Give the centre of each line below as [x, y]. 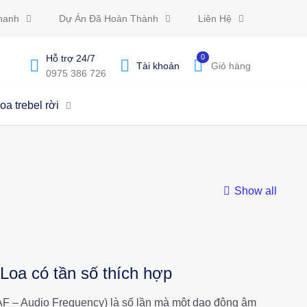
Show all [256, 191]
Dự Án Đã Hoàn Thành [108, 19]
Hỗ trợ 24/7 [70, 58]
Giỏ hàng [231, 66]
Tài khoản [158, 66]
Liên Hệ [214, 19]
